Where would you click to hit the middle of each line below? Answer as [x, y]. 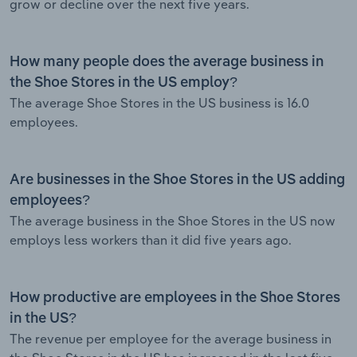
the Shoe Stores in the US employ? [124, 82]
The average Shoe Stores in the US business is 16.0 [159, 102]
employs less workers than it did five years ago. [151, 239]
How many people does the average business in [167, 62]
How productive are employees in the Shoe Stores [175, 298]
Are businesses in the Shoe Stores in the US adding [177, 180]
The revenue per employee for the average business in [171, 338]
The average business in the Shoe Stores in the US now [173, 220]
